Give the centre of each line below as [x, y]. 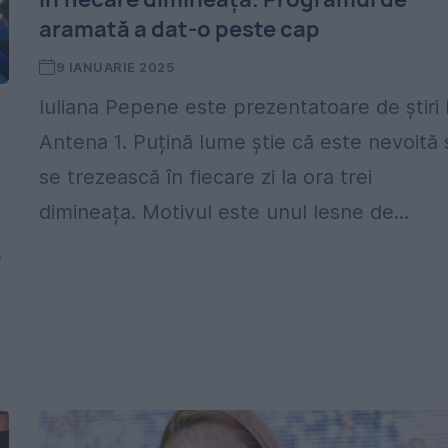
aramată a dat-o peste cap [180, 29]
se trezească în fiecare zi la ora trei [206, 177]
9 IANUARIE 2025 [115, 67]
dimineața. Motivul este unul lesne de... [224, 212]
